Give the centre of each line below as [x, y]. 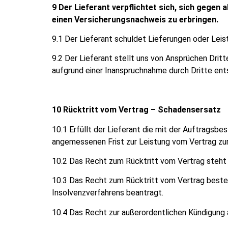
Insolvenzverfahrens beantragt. [108, 193]
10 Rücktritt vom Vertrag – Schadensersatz [136, 110]
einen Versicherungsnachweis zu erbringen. [135, 19]
